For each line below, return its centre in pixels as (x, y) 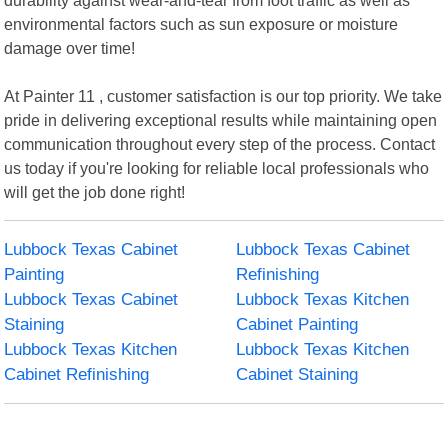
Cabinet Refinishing (77, 374)
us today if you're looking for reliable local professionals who (217, 167)
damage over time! (70, 47)
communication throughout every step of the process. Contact (220, 143)
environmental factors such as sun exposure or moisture (201, 23)
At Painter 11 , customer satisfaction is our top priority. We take (223, 95)
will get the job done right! (95, 191)
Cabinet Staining (297, 374)
